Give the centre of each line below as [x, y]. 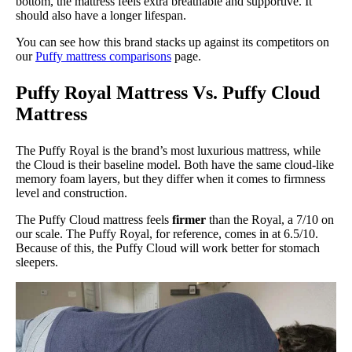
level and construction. [71, 192]
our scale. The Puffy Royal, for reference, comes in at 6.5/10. [167, 233]
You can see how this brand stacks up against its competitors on [172, 42]
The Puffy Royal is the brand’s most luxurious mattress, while [168, 150]
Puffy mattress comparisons [103, 56]
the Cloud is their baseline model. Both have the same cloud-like [175, 164]
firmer [189, 219]
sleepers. [37, 262]
